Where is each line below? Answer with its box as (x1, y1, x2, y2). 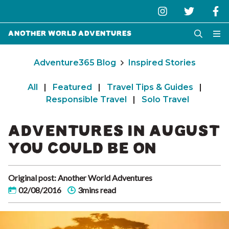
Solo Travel (142, 95, 189, 104)
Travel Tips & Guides (106, 82, 193, 92)
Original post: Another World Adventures (8, 173, 152, 182)
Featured (52, 82, 92, 92)
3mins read (78, 185, 116, 195)
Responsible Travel (46, 95, 127, 104)
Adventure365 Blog (33, 58, 116, 67)
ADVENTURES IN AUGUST (8, 125, 220, 136)
